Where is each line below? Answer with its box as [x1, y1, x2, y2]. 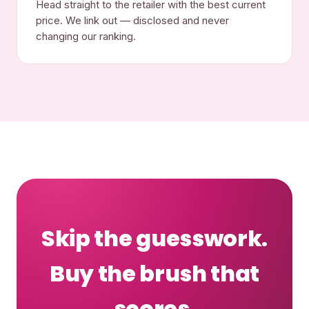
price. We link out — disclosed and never [36, 14, 230, 27]
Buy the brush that [49, 257, 260, 289]
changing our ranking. [36, 30, 137, 43]
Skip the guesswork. [41, 222, 268, 254]
